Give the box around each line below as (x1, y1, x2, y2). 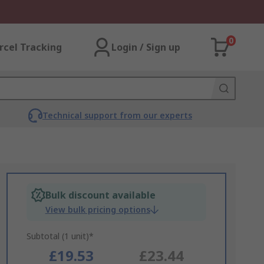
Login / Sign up (111, 41, 180, 54)
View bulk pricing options (45, 204, 150, 215)
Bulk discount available (45, 189, 156, 202)
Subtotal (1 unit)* (26, 230, 94, 242)
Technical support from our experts (42, 110, 192, 121)
